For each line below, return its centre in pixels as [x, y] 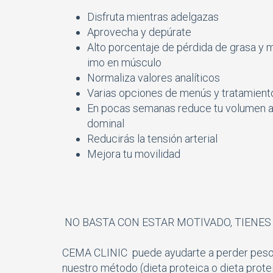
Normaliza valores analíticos [154, 77]
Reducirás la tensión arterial [152, 138]
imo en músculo [124, 62]
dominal [106, 123]
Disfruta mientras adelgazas [153, 16]
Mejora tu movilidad [134, 154]
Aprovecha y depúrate [139, 32]
